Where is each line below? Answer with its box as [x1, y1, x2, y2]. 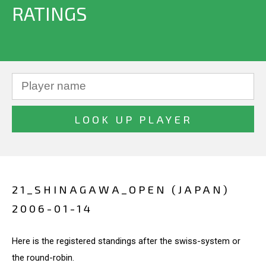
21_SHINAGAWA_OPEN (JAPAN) [12, 182, 230, 196]
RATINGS [12, 2, 87, 24]
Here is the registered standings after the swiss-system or [12, 235, 240, 246]
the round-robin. [12, 252, 74, 263]
